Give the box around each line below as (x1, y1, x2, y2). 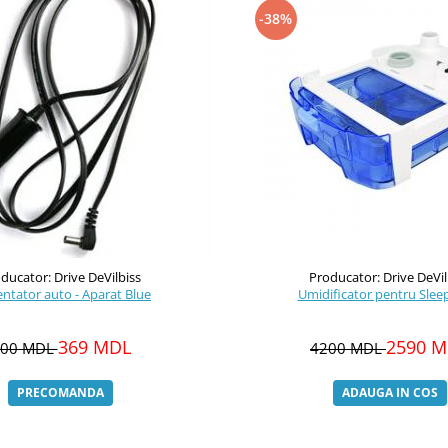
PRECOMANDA (17, 384, 104, 401)
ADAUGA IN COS (341, 384, 438, 401)
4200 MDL (310, 338, 386, 358)
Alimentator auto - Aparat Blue (125, 285, 151, 303)
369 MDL (57, 335, 131, 359)
